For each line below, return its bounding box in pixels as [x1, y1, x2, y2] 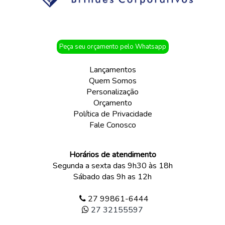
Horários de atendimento [69, 149, 156, 160]
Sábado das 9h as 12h [73, 171, 152, 182]
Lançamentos [89, 64, 136, 75]
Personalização [86, 86, 139, 97]
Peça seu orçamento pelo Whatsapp [59, 42, 166, 51]
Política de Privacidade [73, 108, 152, 120]
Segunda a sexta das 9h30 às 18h [52, 160, 173, 171]
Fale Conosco [89, 119, 136, 131]
